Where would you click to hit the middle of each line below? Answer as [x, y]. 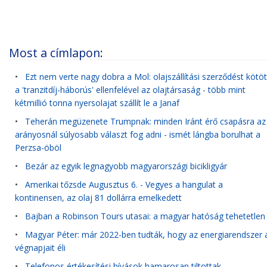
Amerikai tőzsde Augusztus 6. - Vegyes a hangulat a [124, 184]
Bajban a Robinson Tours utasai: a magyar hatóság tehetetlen [145, 216]
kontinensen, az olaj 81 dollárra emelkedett [98, 198]
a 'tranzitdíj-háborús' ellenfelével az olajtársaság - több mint [130, 90]
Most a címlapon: [56, 53]
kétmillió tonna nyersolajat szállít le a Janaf [97, 103]
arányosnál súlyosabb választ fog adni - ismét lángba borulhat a [138, 135]
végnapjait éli [40, 248]
